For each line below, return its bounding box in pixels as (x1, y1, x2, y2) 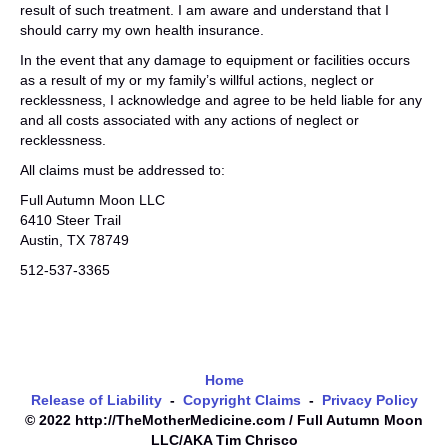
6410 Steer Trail (20, 212, 121, 228)
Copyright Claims (182, 392, 305, 408)
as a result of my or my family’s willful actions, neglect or (20, 72, 374, 88)
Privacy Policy (321, 392, 418, 408)
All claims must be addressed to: (20, 162, 225, 178)
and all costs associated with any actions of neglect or (20, 112, 359, 128)
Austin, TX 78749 (20, 232, 129, 248)
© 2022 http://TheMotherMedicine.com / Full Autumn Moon (25, 412, 423, 428)
